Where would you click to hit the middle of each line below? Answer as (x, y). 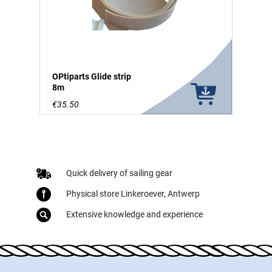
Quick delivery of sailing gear (119, 173)
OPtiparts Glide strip (92, 77)
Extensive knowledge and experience (134, 215)
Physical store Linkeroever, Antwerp (133, 194)
